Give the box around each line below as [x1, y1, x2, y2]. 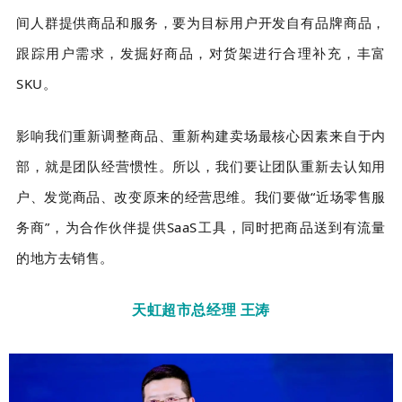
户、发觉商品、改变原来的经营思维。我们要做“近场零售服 [16, 187, 386, 205]
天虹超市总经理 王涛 [132, 299, 270, 319]
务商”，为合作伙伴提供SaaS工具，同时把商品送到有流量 [16, 217, 386, 236]
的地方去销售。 [16, 248, 114, 267]
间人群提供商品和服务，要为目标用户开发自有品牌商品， [16, 13, 386, 31]
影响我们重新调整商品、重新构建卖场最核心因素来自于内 [16, 126, 386, 144]
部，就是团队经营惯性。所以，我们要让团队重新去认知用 [16, 156, 386, 175]
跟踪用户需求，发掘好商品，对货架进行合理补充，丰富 [16, 43, 386, 62]
